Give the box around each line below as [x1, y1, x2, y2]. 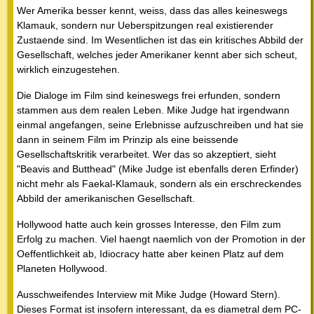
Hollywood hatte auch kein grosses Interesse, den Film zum [17, 219, 281, 231]
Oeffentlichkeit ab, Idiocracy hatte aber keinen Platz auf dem [17, 248, 284, 260]
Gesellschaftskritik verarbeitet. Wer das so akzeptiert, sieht [17, 149, 276, 161]
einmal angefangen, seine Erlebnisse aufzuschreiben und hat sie [17, 119, 303, 131]
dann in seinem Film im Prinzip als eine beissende [17, 134, 238, 146]
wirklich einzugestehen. [17, 64, 120, 76]
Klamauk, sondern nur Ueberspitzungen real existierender [17, 20, 273, 32]
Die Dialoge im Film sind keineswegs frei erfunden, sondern [17, 90, 280, 102]
